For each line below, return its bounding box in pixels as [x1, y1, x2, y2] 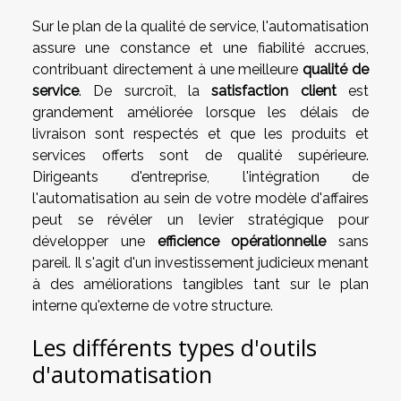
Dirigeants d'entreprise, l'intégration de [32, 168, 369, 186]
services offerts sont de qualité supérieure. [32, 147, 369, 165]
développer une [32, 233, 158, 251]
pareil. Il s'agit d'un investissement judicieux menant [32, 254, 369, 272]
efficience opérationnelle [157, 233, 327, 251]
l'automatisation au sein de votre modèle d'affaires [32, 190, 369, 208]
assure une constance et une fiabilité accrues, [32, 39, 369, 57]
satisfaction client [211, 82, 337, 100]
